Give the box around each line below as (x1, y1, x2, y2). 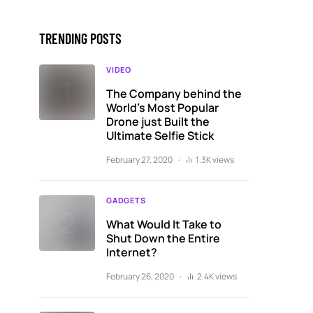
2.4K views (197, 270, 237, 282)
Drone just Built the (106, 114, 210, 129)
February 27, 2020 (106, 154, 173, 166)
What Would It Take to (106, 217, 221, 232)
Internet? (106, 245, 157, 260)
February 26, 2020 (106, 270, 174, 282)
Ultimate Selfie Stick (106, 128, 214, 143)
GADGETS (106, 195, 146, 205)
